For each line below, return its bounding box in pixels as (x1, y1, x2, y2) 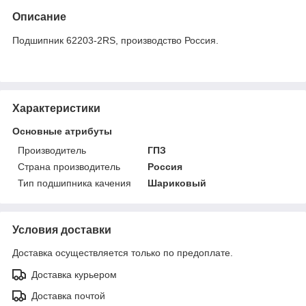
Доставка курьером (31, 268, 117, 280)
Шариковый (148, 177, 207, 189)
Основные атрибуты (12, 125, 112, 137)
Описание (12, 10, 66, 23)
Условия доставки (12, 223, 111, 236)
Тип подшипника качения (18, 177, 131, 189)
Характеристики (12, 102, 100, 114)
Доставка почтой (31, 290, 105, 301)
